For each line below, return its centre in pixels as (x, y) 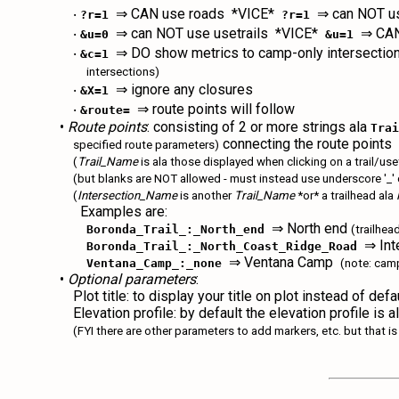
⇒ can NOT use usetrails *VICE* (217, 33)
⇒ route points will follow (213, 109)
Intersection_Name (128, 195)
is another (206, 195)
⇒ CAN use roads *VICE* (195, 14)
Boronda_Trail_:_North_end (176, 229)
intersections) (123, 72)
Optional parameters (132, 279)
